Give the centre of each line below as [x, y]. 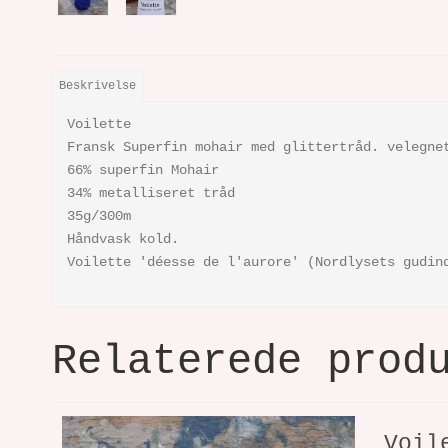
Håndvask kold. [123, 238]
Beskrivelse [98, 85]
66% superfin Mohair [143, 169]
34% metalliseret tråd [151, 192]
